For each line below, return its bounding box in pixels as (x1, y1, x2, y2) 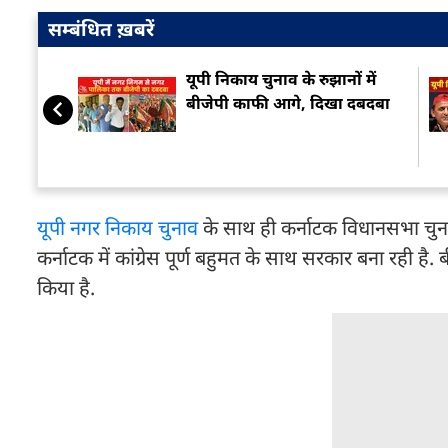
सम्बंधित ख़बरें (48, 16, 154, 42)
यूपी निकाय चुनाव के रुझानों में (186, 68, 376, 90)
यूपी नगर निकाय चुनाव (37, 214, 198, 241)
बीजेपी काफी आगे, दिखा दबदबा (186, 92, 390, 114)
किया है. (37, 274, 100, 301)
